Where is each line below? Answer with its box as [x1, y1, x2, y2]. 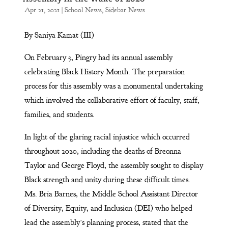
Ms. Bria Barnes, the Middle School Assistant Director [24, 188, 198, 199]
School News [64, 5, 102, 14]
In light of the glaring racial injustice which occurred [24, 131, 190, 142]
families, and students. [24, 109, 97, 120]
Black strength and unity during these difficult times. [24, 174, 190, 185]
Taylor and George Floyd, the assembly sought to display [24, 160, 203, 170]
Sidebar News [105, 5, 145, 14]
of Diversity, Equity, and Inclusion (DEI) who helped [24, 203, 192, 213]
